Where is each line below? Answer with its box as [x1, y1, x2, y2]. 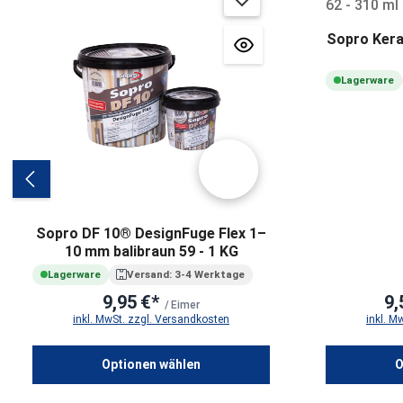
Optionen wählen [102, 356, 201, 372]
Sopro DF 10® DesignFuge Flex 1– [36, 225, 266, 243]
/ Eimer [162, 298, 200, 311]
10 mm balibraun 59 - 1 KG [64, 243, 238, 261]
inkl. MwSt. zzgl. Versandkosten [73, 312, 229, 326]
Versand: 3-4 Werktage [127, 268, 246, 282]
